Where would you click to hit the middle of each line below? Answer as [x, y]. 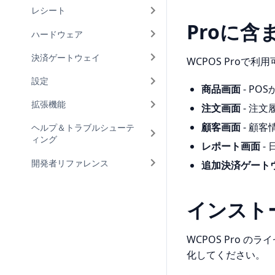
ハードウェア [57, 34]
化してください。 [226, 255]
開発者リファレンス [70, 163]
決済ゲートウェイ [66, 57]
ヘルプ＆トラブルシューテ [83, 128]
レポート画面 [231, 146]
